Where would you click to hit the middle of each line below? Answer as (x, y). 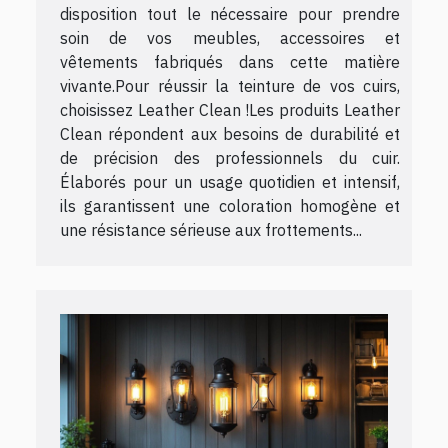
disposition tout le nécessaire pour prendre (230, 13)
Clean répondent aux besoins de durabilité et (230, 133)
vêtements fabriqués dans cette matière (230, 61)
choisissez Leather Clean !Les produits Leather (230, 109)
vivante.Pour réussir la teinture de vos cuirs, (230, 85)
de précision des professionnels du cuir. (230, 157)
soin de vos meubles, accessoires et (230, 37)
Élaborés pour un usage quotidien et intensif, (230, 181)
